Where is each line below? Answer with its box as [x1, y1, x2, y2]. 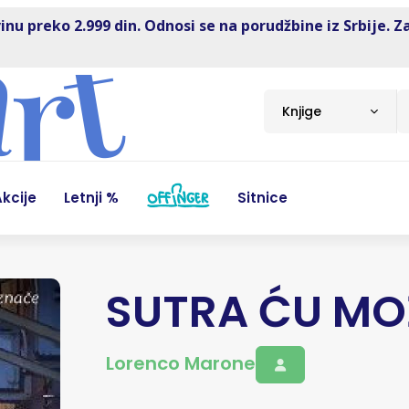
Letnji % [64, 188, 119, 207]
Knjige [282, 102, 321, 121]
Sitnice [237, 188, 288, 207]
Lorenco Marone [105, 351, 256, 377]
